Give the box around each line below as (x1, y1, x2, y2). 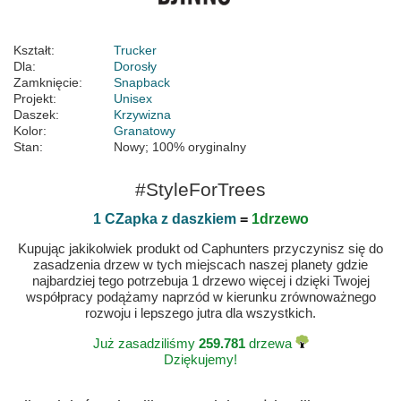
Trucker (114, 43, 157, 58)
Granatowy (114, 124, 175, 139)
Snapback (114, 75, 170, 90)
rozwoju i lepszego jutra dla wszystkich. (85, 305, 316, 321)
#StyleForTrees (135, 179, 266, 200)
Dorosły (114, 59, 157, 74)
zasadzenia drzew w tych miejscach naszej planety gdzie (33, 257, 368, 273)
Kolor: (13, 124, 47, 139)
